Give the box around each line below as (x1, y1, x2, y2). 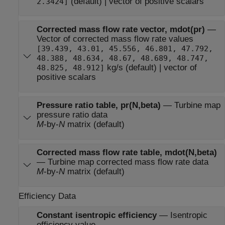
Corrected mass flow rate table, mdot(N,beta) (36, 148, 217, 158)
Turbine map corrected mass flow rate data (47, 157, 208, 167)
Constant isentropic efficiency (36, 210, 159, 220)
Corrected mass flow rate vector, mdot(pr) (36, 25, 205, 35)
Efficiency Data (19, 191, 76, 201)
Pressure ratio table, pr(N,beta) (36, 100, 161, 110)
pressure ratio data (36, 110, 107, 120)
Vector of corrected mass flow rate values (36, 34, 193, 44)
